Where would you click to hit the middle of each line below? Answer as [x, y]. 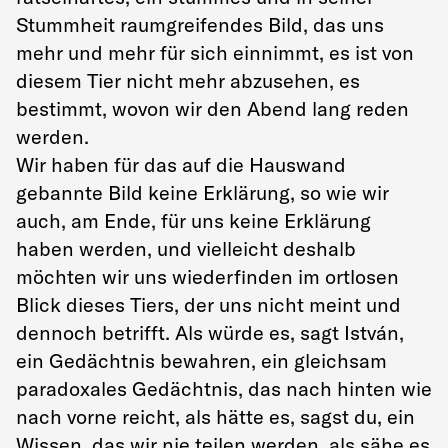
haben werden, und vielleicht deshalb [186, 248]
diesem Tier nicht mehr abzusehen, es [188, 80]
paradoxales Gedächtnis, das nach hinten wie [224, 388]
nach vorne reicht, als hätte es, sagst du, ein [215, 416]
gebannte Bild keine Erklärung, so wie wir [202, 192]
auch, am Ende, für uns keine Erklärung [193, 220]
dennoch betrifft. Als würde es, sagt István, [210, 332]
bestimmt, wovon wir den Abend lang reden [212, 108]
